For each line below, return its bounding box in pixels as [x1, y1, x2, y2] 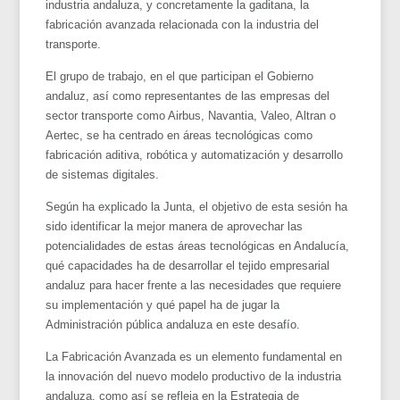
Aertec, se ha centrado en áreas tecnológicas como [46, 128, 313, 142]
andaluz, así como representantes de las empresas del [46, 88, 330, 103]
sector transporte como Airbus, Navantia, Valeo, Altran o [46, 108, 337, 122]
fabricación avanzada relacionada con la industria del [46, 17, 320, 31]
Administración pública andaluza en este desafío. [46, 317, 301, 331]
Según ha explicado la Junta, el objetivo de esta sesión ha [46, 199, 348, 213]
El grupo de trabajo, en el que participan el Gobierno [46, 69, 314, 83]
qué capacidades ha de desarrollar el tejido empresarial [46, 258, 330, 272]
